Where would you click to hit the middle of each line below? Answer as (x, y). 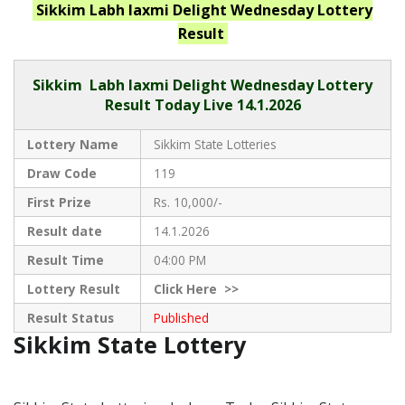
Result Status (70, 318)
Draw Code (61, 174)
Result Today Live (169, 105)
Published (181, 318)
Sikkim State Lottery (133, 345)
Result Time (65, 260)
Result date (64, 231)
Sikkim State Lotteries (215, 145)
